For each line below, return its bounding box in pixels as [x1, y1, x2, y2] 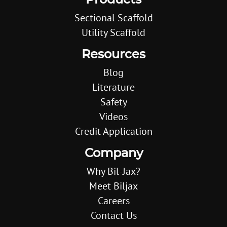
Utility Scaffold [82, 26, 145, 39]
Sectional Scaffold [74, 11, 153, 24]
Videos [99, 110, 128, 123]
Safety [100, 95, 127, 108]
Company [84, 147, 143, 160]
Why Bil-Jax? [87, 165, 140, 178]
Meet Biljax [89, 179, 138, 193]
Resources [82, 49, 145, 61]
